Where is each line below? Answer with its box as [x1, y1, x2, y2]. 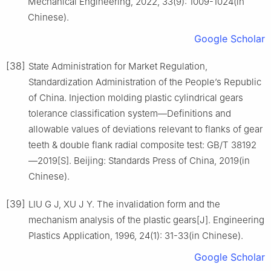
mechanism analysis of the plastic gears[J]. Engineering [28, 214, 264, 226]
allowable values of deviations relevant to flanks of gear [28, 123, 263, 135]
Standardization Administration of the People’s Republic [28, 76, 261, 88]
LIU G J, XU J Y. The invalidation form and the [28, 198, 220, 210]
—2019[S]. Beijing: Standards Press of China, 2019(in [28, 154, 250, 166]
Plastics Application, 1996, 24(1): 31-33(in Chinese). [28, 229, 243, 241]
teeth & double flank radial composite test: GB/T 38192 [28, 139, 256, 151]
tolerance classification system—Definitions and [28, 107, 231, 119]
